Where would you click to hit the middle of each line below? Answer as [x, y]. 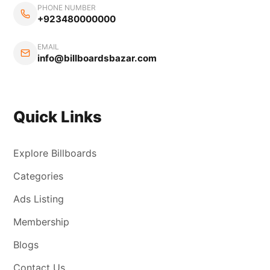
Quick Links [58, 116]
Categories [39, 176]
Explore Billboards [55, 153]
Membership [42, 221]
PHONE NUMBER [67, 7]
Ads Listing [39, 199]
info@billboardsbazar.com [97, 58]
